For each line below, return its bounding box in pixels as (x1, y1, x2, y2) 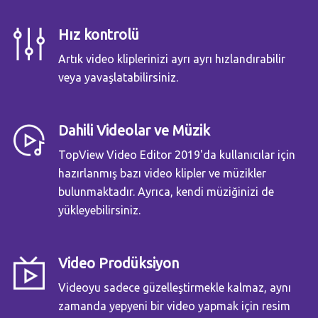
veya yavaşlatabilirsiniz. (58, 71, 178, 84)
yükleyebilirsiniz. (58, 204, 141, 217)
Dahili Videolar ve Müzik (58, 122, 210, 139)
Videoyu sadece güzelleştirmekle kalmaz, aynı (58, 281, 291, 295)
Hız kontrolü (58, 26, 139, 43)
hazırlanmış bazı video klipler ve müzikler (58, 167, 266, 180)
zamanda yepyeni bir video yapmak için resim (58, 300, 290, 313)
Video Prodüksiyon (58, 255, 179, 272)
